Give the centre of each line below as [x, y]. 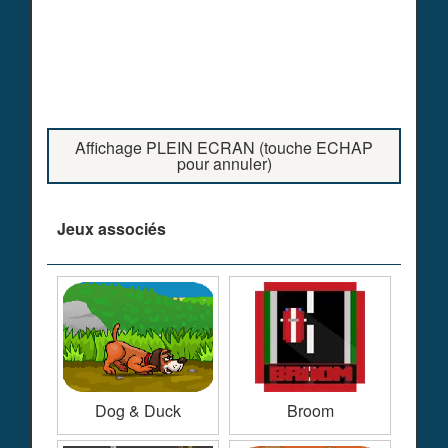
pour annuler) [224, 163]
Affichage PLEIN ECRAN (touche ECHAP [224, 147]
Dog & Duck [138, 411]
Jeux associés [111, 228]
